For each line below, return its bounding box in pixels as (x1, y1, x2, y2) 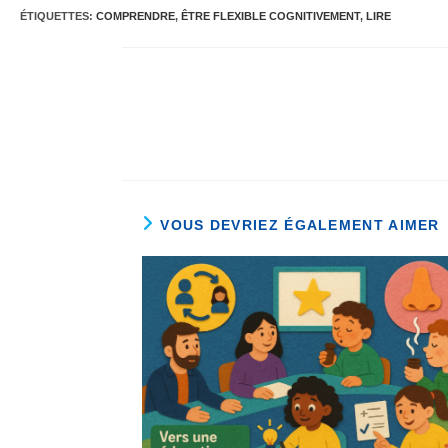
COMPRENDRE (96, 10, 175, 22)
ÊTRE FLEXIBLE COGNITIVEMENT (181, 10, 360, 22)
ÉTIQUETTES (20, 10, 89, 22)
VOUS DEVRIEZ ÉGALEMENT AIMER (160, 217, 440, 233)
